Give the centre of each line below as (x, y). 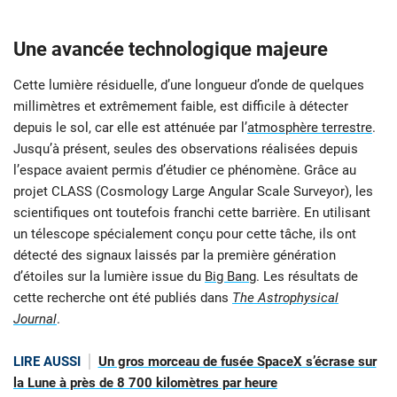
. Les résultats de (307, 277)
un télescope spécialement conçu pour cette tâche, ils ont (185, 234)
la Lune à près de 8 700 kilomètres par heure (145, 383)
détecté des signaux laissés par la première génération (175, 256)
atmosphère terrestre (310, 128)
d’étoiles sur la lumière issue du (109, 277)
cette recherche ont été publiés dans (123, 298)
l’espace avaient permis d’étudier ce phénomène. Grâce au (185, 171)
